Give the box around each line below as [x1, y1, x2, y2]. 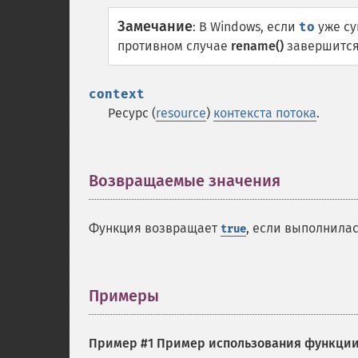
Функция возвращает [89, 221, 221, 236]
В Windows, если [199, 19, 299, 34]
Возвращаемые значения [89, 171, 280, 190]
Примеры [89, 286, 159, 305]
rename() [231, 38, 284, 54]
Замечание [117, 18, 193, 35]
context [89, 86, 145, 101]
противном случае [117, 38, 231, 54]
